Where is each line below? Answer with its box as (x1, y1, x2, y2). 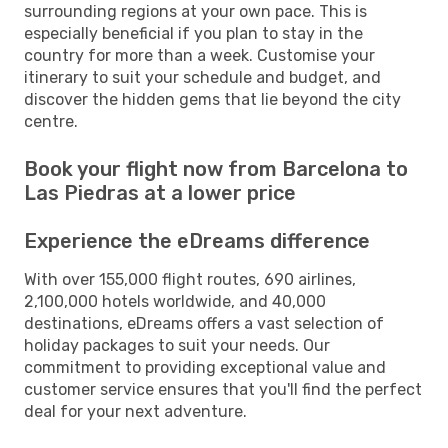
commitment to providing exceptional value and (24, 357, 386, 377)
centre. (24, 111, 78, 131)
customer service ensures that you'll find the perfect (24, 379, 422, 399)
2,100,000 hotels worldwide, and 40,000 (24, 291, 326, 311)
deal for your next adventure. (24, 401, 247, 421)
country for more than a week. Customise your (24, 45, 375, 65)
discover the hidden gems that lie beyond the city (24, 89, 401, 109)
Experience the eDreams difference (24, 228, 370, 253)
